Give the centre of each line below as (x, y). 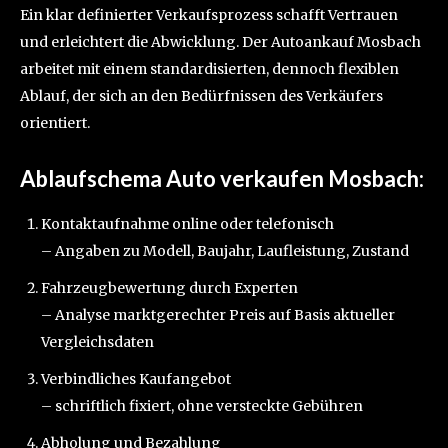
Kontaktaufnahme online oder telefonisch (187, 224)
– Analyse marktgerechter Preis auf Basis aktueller (218, 315)
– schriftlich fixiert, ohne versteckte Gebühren (202, 406)
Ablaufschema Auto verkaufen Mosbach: (222, 179)
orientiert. (55, 123)
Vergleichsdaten (97, 342)
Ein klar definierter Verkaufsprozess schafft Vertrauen (209, 15)
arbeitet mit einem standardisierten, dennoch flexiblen (209, 69)
